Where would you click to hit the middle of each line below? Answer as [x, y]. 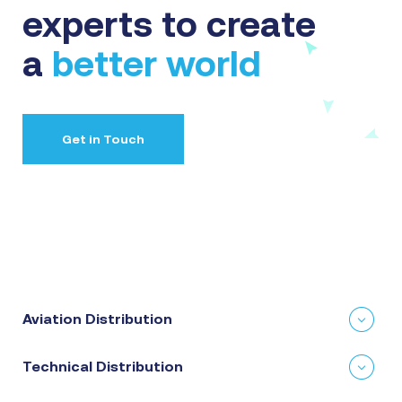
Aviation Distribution [97, 319]
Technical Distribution [103, 366]
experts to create [169, 24]
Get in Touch [103, 139]
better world [157, 63]
